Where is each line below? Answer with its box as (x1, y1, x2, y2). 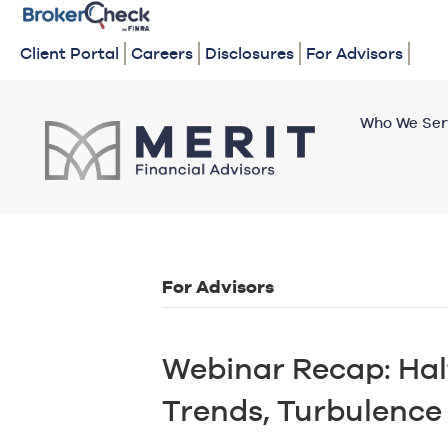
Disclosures (205, 44, 294, 64)
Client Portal (20, 44, 119, 64)
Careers (131, 44, 193, 64)
